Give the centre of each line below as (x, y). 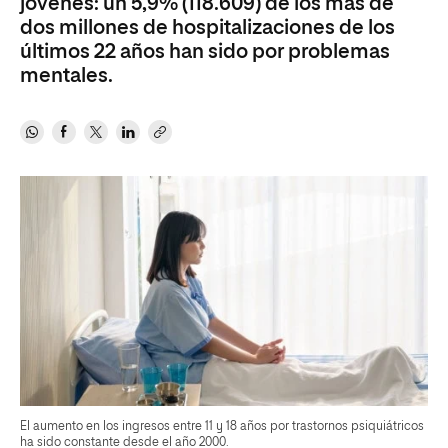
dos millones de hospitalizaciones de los (207, 28)
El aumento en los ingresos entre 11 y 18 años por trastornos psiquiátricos (222, 426)
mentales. (66, 76)
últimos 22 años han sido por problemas (205, 52)
